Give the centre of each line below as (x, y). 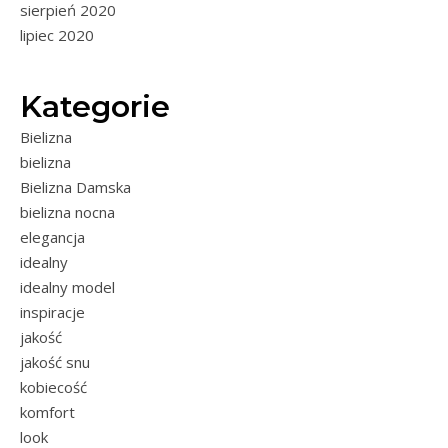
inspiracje (52, 312)
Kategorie (95, 107)
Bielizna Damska (75, 187)
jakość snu (55, 362)
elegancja (52, 237)
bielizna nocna (67, 212)
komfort (47, 412)
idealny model (67, 287)
